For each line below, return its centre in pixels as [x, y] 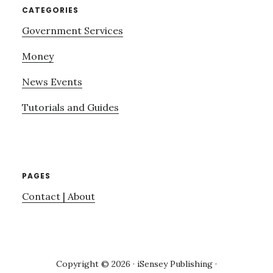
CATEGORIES [50, 10]
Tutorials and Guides [70, 107]
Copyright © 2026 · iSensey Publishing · [136, 264]
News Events [52, 81]
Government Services [72, 30]
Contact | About [58, 196]
